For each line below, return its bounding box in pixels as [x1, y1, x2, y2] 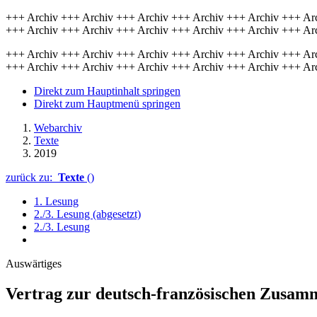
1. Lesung [34, 195, 79, 207]
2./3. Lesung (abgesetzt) [34, 208, 141, 220]
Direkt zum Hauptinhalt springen [34, 85, 180, 97]
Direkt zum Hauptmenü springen [34, 98, 180, 110]
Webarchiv [34, 122, 82, 134]
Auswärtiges [6, 258, 62, 270]
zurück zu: [6, 171, 58, 183]
